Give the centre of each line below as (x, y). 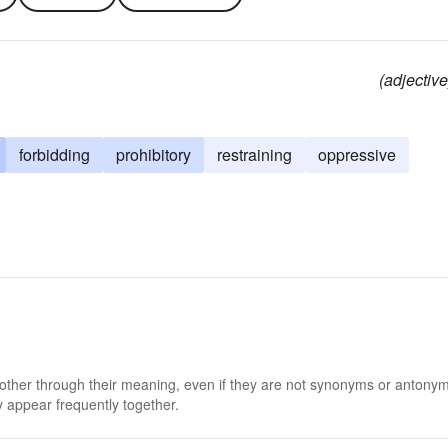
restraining (254, 154)
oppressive (357, 154)
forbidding (54, 154)
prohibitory (153, 154)
